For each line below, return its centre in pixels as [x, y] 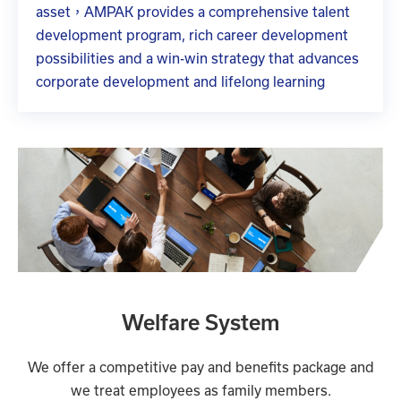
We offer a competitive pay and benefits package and [200, 368]
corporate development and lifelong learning [180, 81]
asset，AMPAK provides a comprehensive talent [193, 12]
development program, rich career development [192, 35]
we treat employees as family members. [200, 391]
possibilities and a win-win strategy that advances [197, 58]
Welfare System [200, 323]
